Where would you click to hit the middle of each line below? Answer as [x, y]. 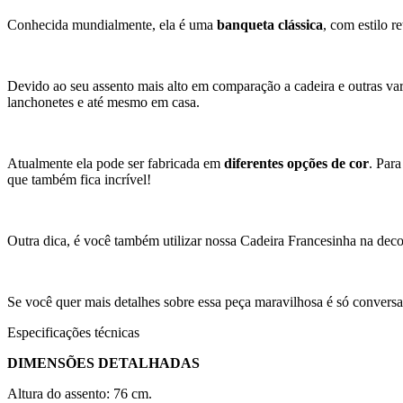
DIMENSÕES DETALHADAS [103, 363]
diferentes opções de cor [296, 163]
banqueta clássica [270, 24]
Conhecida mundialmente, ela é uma [112, 24]
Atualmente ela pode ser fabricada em [116, 163]
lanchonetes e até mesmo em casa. [103, 102]
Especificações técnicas [73, 332]
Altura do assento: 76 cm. [80, 393]
